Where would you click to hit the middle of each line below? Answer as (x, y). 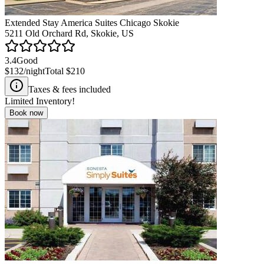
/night (34, 71)
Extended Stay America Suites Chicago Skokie (92, 22)
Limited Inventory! (40, 101)
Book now (26, 113)
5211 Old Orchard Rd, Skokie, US (69, 33)
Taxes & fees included (70, 89)
